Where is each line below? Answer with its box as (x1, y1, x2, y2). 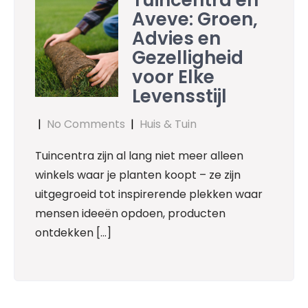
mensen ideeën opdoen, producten (35, 206, 225, 222)
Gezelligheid (132, 45, 244, 71)
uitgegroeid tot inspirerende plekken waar (35, 186, 263, 203)
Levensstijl (132, 84, 228, 109)
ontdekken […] (35, 225, 111, 241)
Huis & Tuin (140, 116, 197, 133)
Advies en (132, 26, 221, 52)
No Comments (47, 116, 125, 133)
